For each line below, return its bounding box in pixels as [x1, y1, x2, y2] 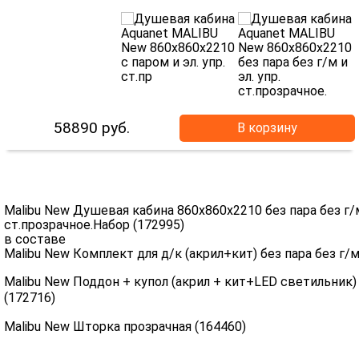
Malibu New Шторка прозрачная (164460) [4, 319, 259, 334]
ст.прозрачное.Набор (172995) [4, 217, 184, 232]
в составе [4, 232, 66, 247]
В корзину [237, 120, 297, 135]
